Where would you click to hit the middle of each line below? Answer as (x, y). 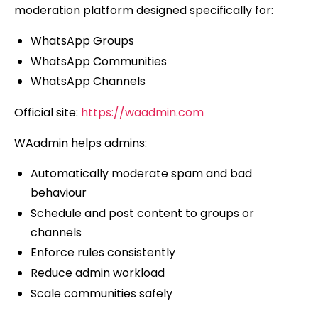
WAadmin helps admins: (81, 143)
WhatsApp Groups (82, 40)
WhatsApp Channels (88, 82)
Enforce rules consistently (103, 253)
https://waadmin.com (142, 112)
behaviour (58, 192)
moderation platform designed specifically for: (144, 10)
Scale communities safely (101, 294)
